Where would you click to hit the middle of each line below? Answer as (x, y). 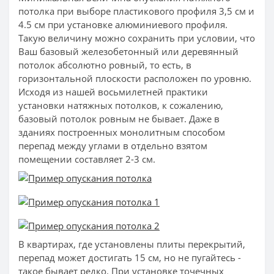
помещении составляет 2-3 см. (87, 159)
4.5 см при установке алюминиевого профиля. (123, 24)
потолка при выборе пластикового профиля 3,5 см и (136, 11)
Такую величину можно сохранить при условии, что (137, 38)
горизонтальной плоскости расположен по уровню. (135, 78)
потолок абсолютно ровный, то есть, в (105, 65)
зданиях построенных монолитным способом (122, 132)
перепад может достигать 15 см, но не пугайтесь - (130, 257)
